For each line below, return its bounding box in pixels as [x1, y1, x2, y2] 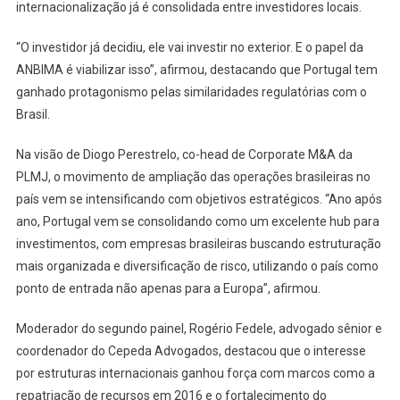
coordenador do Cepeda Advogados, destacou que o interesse [15, 343, 366, 358]
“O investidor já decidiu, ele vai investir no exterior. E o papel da [15, 39, 363, 54]
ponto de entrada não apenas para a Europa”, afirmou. [15, 280, 321, 296]
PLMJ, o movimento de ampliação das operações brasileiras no [15, 169, 371, 184]
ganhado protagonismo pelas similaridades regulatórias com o [15, 84, 367, 99]
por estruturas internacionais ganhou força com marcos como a [15, 365, 375, 380]
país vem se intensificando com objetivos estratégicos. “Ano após [15, 191, 382, 206]
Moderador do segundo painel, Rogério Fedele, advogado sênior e [15, 321, 382, 336]
